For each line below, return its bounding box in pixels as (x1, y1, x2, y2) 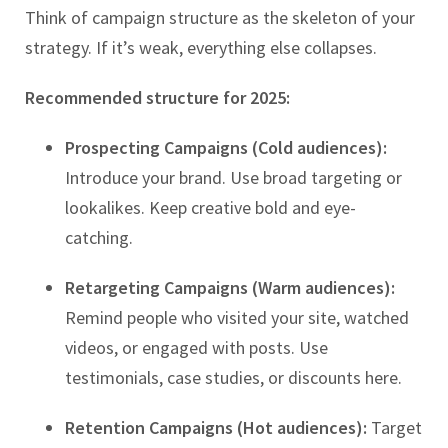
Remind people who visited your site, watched (65, 305, 409, 329)
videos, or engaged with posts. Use (65, 335, 328, 359)
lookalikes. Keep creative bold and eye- (65, 195, 356, 219)
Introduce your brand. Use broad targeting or (65, 165, 402, 189)
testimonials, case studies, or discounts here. (65, 365, 402, 389)
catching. (65, 225, 133, 249)
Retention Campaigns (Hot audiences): (65, 415, 367, 439)
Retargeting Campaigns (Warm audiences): (65, 275, 395, 299)
